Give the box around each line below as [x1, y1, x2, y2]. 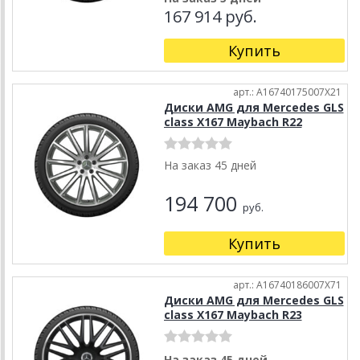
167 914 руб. [163, 6, 257, 28]
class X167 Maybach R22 [163, 114, 302, 130]
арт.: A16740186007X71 [233, 278, 342, 292]
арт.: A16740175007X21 [233, 85, 342, 100]
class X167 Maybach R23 [163, 307, 302, 323]
